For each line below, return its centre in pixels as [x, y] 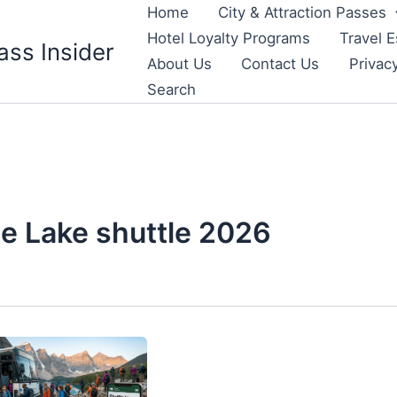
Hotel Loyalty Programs [228, 38]
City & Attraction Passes [303, 12]
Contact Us [280, 64]
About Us [179, 64]
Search [171, 90]
